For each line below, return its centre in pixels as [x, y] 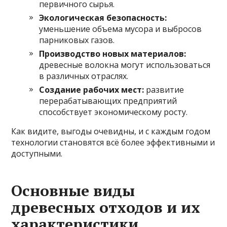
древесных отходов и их [106, 207]
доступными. [37, 154]
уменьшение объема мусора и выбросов [121, 29]
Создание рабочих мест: [92, 90]
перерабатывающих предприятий [108, 101]
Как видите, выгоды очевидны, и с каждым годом [111, 131]
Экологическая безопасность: [103, 18]
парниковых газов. [77, 40]
